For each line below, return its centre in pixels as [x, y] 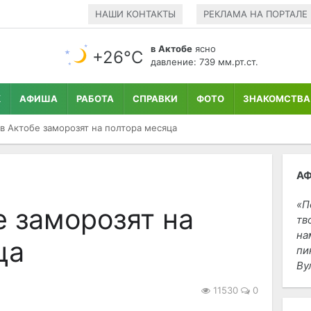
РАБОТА [95, 99]
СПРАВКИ [155, 99]
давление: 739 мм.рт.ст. [205, 61]
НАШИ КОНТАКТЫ [135, 14]
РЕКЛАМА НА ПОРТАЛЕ [255, 14]
